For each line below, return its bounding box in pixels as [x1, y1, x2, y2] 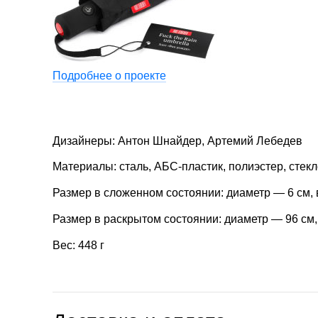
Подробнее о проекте [53, 69, 166, 82]
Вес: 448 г [53, 238, 104, 251]
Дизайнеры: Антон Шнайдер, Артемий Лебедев [53, 134, 302, 147]
